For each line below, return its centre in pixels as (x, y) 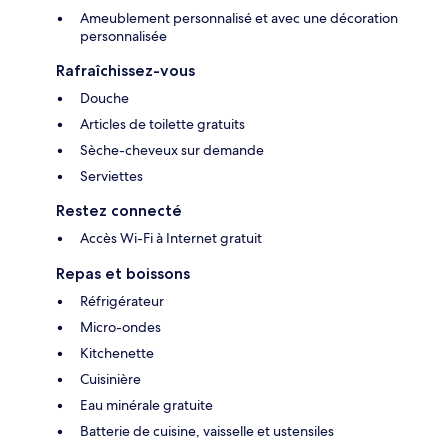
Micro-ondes (120, 327)
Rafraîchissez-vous (125, 71)
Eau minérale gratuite (146, 405)
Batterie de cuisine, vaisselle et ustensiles (207, 431)
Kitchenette (117, 353)
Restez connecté (119, 211)
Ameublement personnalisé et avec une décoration (239, 18)
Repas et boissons (123, 274)
